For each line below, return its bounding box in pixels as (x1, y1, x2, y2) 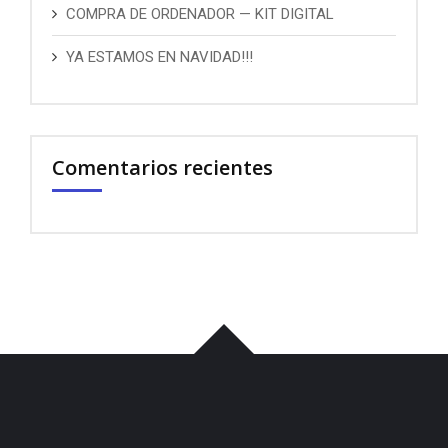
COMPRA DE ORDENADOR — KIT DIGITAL (66, 5, 334, 23)
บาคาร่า (30, 402, 80, 422)
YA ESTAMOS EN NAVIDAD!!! (66, 48, 253, 66)
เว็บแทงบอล (144, 402, 217, 422)
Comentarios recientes (52, 154, 273, 181)
